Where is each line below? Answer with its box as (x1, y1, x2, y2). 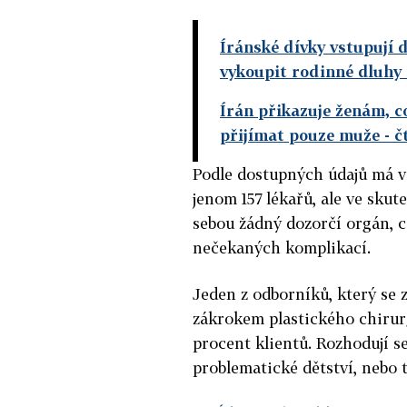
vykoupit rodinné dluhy (220, 61, 402, 81)
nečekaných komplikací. (193, 237, 371, 257)
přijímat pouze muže (220, 124, 380, 144)
